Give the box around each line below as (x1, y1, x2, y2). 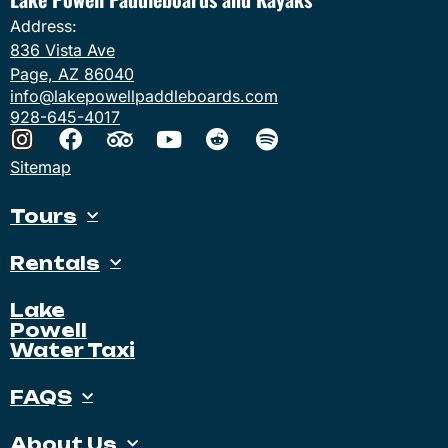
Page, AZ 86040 (10, 63, 134, 84)
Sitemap (10, 156, 71, 177)
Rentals (10, 251, 100, 274)
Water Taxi (10, 338, 135, 361)
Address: (10, 15, 77, 36)
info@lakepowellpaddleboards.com (10, 85, 278, 106)
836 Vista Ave (10, 39, 115, 60)
